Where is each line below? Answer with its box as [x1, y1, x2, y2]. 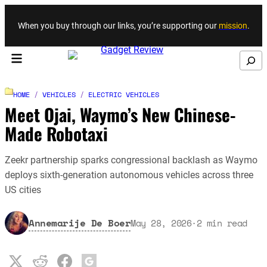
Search [238, 54, 257, 61]
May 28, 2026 [131, 216, 191, 229]
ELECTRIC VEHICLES [88, 89, 159, 100]
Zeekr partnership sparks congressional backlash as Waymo [5, 154, 257, 166]
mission [218, 20, 247, 30]
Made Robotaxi [5, 120, 108, 146]
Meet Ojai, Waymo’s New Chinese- [5, 101, 235, 127]
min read [206, 216, 247, 229]
